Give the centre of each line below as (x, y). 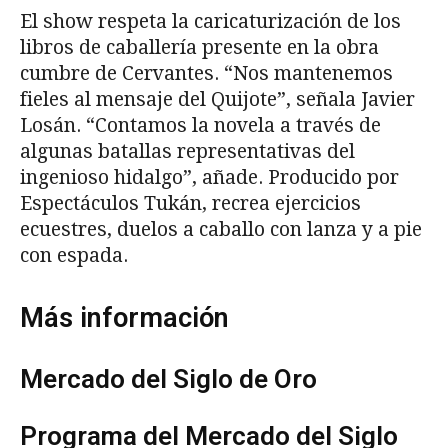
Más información (124, 317)
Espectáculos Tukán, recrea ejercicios (190, 203)
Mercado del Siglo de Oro (168, 378)
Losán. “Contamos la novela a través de (200, 125)
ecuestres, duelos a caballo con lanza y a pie (221, 229)
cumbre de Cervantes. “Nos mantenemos (206, 73)
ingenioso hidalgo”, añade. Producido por (209, 177)
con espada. (74, 255)
